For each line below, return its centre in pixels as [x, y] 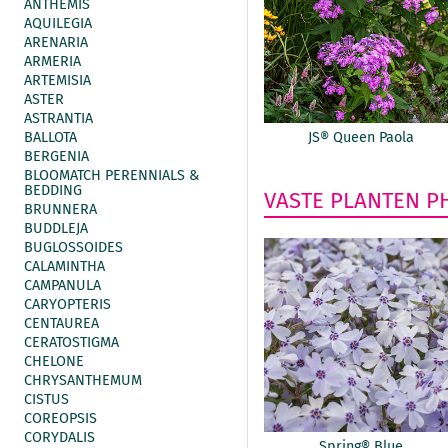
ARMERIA [52, 61]
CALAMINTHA [64, 266]
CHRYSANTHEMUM [83, 380]
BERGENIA [56, 156]
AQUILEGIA [58, 23]
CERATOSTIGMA [71, 342]
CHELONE [54, 361]
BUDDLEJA [56, 228]
